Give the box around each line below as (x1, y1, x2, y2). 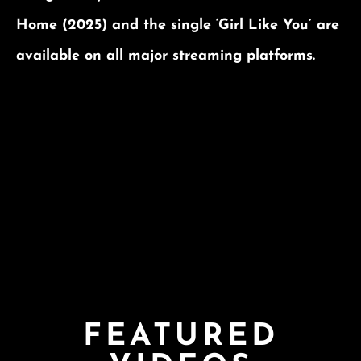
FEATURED (82, 321, 279, 353)
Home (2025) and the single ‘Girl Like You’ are (16, 17, 339, 33)
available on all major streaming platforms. (16, 48, 315, 64)
